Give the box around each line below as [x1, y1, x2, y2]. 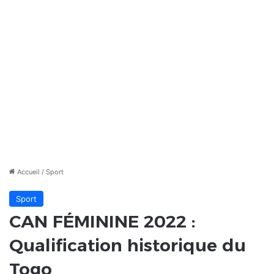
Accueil [15, 168, 40, 177]
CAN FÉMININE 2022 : [9, 211, 195, 232]
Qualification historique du [9, 235, 246, 256]
